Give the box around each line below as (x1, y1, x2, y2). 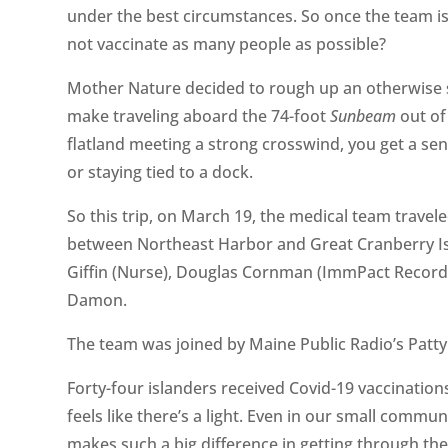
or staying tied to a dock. (67, 160, 254, 183)
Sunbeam (330, 104, 397, 127)
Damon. (67, 288, 128, 311)
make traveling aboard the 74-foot (67, 104, 331, 127)
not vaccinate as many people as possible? (67, 32, 387, 55)
